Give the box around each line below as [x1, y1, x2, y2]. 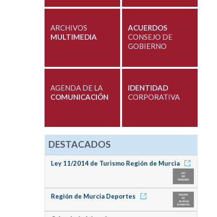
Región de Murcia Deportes [50, 192, 137, 200]
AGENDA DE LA [50, 83, 103, 93]
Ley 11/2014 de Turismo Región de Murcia [50, 159, 181, 167]
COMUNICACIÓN [50, 93, 108, 102]
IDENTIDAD [127, 83, 168, 93]
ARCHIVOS [50, 23, 87, 32]
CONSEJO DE [127, 32, 172, 42]
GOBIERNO [127, 42, 167, 51]
